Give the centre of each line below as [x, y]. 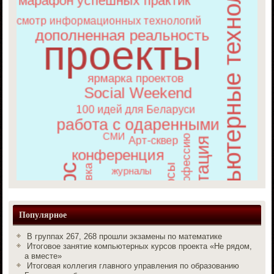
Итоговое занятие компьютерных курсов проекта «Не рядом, [140, 246]
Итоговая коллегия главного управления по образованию [133, 265]
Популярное [43, 214]
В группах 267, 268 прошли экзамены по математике [125, 236]
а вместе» [43, 256]
